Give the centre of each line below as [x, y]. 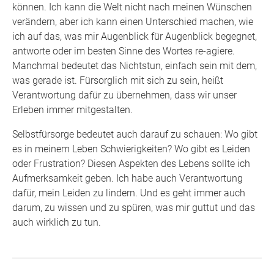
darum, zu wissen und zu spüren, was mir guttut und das [134, 208]
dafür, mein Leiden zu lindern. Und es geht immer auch [129, 193]
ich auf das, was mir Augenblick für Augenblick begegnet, [135, 37]
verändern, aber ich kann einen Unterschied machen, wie [133, 22]
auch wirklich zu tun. [57, 223]
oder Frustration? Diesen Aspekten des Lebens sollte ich [131, 164]
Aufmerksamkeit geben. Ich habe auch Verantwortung [128, 179]
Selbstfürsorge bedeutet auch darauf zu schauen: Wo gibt [135, 135]
